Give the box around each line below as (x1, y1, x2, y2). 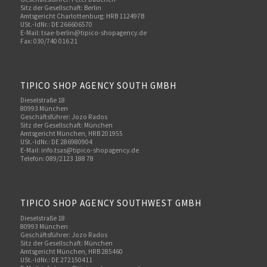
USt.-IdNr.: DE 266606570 (20, 20, 92, 29)
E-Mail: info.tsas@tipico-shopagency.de (20, 146, 139, 155)
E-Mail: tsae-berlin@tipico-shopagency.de (20, 28, 147, 37)
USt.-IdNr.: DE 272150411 (20, 255, 92, 264)
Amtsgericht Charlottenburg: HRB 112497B (20, 11, 144, 20)
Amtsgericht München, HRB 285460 (20, 247, 123, 256)
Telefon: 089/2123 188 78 (20, 154, 94, 163)
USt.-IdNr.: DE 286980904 (20, 138, 92, 147)
